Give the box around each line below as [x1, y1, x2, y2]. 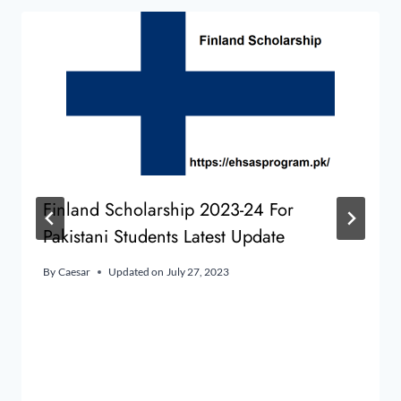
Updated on [108, 265, 165, 279]
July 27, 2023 [166, 265, 230, 279]
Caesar [58, 265, 91, 279]
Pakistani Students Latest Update [43, 224, 285, 251]
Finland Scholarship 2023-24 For [43, 197, 294, 224]
